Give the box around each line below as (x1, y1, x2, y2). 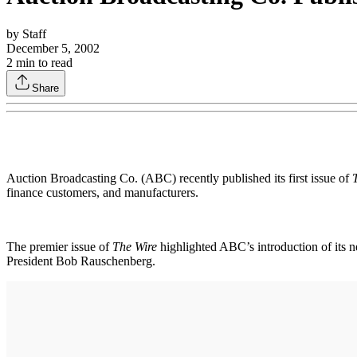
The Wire (112, 239, 157, 253)
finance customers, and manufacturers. (6, 185, 198, 199)
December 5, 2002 (6, 41, 100, 55)
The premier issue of (6, 239, 112, 253)
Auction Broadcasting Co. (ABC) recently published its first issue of (6, 171, 352, 185)
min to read (13, 55, 73, 69)
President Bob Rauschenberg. (6, 253, 155, 268)
